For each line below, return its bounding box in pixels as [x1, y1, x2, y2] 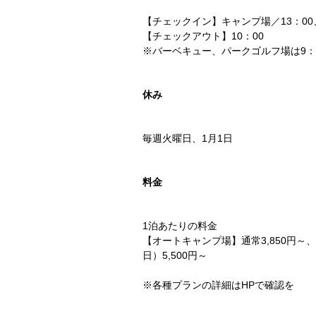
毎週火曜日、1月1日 [142, 132, 233, 144]
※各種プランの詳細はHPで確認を [142, 279, 294, 291]
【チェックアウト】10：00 [142, 30, 264, 42]
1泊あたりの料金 [142, 219, 217, 231]
